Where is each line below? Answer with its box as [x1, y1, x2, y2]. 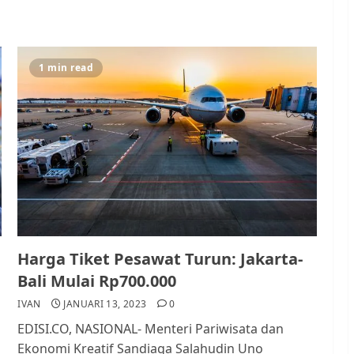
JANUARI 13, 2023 [63, 297, 147, 311]
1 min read [39, 61, 94, 74]
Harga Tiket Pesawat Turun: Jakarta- [17, 248, 303, 269]
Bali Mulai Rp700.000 [17, 270, 177, 292]
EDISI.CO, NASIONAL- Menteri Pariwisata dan [17, 320, 284, 337]
